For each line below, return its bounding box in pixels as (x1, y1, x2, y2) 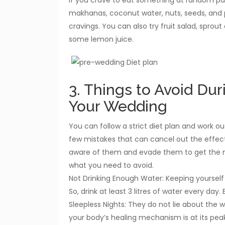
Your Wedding (69, 97, 167, 115)
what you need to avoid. (69, 160, 154, 170)
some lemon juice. (69, 34, 134, 44)
